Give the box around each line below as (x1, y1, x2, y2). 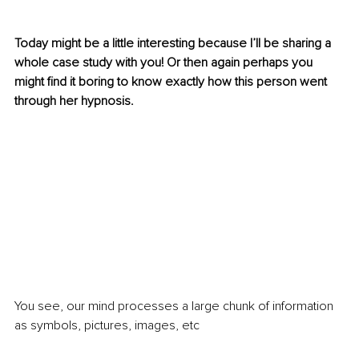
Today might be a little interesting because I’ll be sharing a (14, 35, 334, 52)
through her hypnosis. (14, 93, 137, 110)
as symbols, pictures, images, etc (14, 317, 200, 333)
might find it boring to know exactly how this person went (14, 74, 330, 91)
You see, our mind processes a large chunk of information (14, 297, 337, 314)
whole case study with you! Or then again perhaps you (14, 54, 316, 71)
